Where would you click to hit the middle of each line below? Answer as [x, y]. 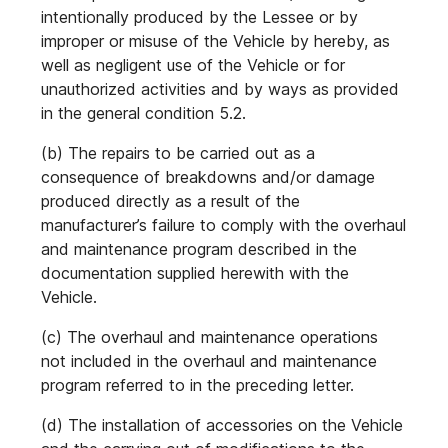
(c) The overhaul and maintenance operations [209, 337]
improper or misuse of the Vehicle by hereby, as [215, 41]
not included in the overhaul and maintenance [209, 361]
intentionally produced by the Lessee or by [199, 17]
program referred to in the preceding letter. [197, 385]
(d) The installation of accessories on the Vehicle [222, 425]
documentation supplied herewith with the [195, 273]
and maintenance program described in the [199, 249]
